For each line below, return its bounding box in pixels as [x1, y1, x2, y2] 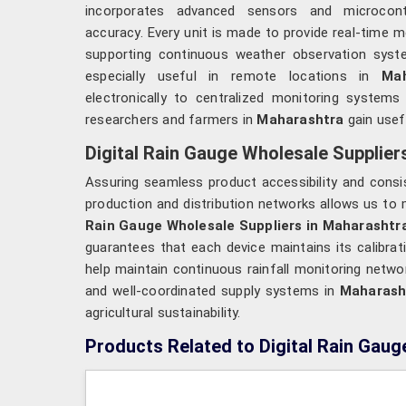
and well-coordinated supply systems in [85, 282, 340, 299]
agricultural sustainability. [85, 304, 241, 321]
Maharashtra [256, 111, 344, 128]
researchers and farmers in [85, 111, 257, 128]
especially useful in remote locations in [85, 67, 370, 84]
